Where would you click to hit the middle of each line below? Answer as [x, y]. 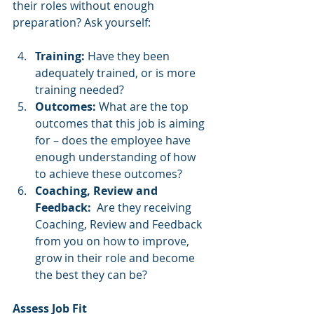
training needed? [80, 90]
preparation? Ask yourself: [82, 22]
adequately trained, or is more [117, 73]
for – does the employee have [114, 140]
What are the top [144, 107]
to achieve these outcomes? [110, 174]
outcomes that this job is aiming [121, 123]
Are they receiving [143, 207]
